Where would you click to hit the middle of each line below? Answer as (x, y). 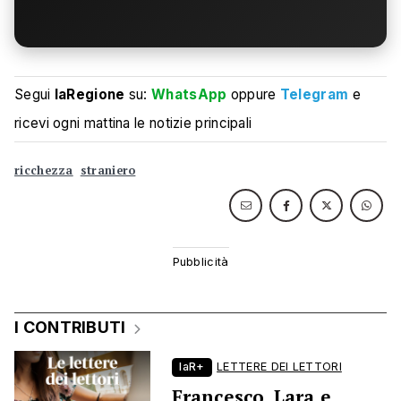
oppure (253, 95)
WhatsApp (189, 95)
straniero (108, 171)
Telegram (314, 95)
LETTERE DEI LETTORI (279, 367)
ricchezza (44, 171)
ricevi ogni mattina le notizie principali (133, 124)
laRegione (90, 95)
